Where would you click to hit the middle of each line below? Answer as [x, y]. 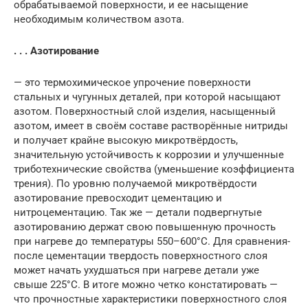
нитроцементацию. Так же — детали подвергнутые [138, 213]
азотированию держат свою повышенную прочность [145, 227]
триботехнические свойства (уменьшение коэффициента [154, 169]
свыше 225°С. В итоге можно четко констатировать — [146, 285]
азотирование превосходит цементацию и [118, 198]
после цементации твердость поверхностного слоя [141, 256]
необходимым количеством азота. [99, 20]
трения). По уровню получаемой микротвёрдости [135, 184]
